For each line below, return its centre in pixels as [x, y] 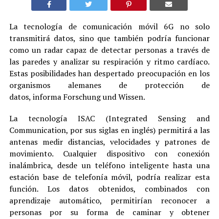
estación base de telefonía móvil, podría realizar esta [109, 177]
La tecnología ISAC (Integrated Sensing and [109, 118]
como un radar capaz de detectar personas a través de [109, 50]
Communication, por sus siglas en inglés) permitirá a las [109, 130]
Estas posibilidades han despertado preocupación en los [109, 73]
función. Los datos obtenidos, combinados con [109, 188]
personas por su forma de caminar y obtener [109, 212]
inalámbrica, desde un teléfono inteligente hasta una [109, 165]
